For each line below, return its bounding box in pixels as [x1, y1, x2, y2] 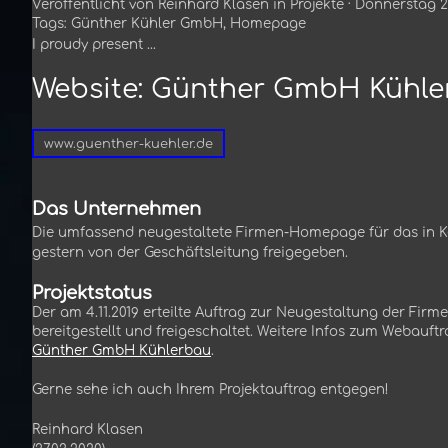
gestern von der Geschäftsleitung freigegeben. [32, 244, 348, 260]
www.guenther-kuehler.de [44, 136, 213, 151]
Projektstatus [32, 282, 152, 303]
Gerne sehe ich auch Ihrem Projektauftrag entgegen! [32, 381, 389, 397]
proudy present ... [36, 37, 156, 53]
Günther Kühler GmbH [71, 16, 223, 32]
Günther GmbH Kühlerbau [32, 342, 211, 358]
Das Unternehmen [32, 198, 201, 219]
